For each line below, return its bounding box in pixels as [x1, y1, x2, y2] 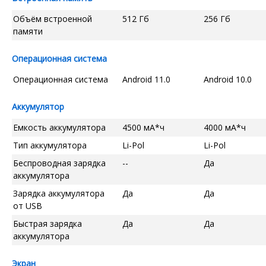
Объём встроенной [13, 12, 92, 24]
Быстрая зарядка [13, 217, 82, 229]
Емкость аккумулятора [13, 121, 106, 133]
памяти [13, 25, 43, 37]
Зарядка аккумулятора [13, 187, 104, 199]
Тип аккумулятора [13, 139, 87, 151]
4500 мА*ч [122, 121, 164, 133]
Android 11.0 [122, 73, 170, 85]
